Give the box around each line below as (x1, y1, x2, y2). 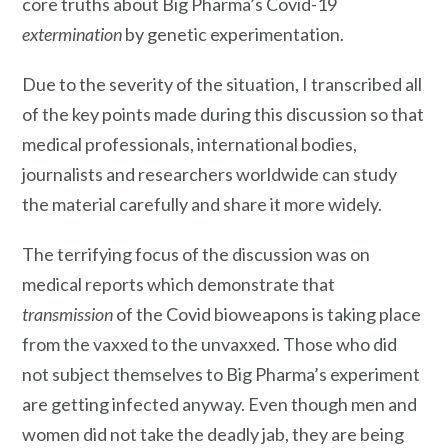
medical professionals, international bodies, (22, 133, 357, 156)
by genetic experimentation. (125, 23, 344, 46)
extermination (22, 23, 125, 46)
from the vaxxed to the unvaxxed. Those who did (22, 332, 397, 355)
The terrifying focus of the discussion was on (22, 242, 370, 265)
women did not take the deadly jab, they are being (22, 422, 404, 445)
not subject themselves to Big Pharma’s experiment (22, 362, 420, 385)
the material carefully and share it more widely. (22, 193, 382, 216)
